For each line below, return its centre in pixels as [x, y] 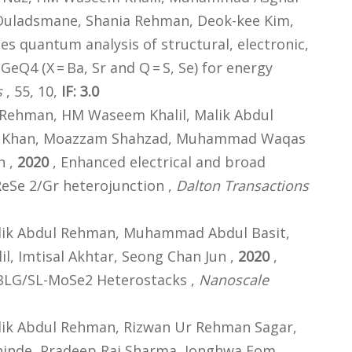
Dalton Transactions [242, 186]
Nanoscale [234, 280]
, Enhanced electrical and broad [157, 162]
